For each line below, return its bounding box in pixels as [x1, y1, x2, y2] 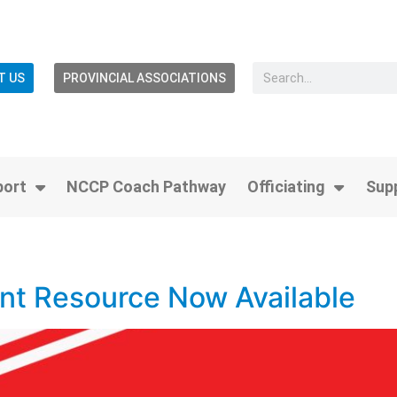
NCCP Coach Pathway [66, 176, 227, 196]
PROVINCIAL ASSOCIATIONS [62, 71, 226, 86]
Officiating [247, 176, 326, 196]
